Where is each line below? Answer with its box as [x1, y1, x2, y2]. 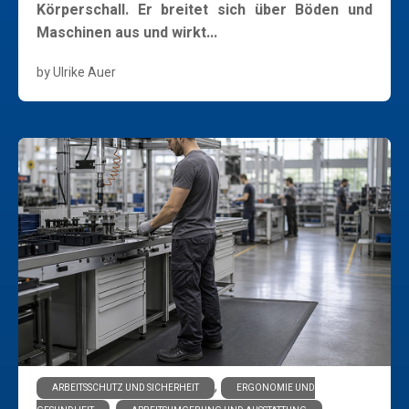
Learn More [308, 63, 372, 83]
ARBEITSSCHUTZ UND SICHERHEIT [52, 382, 199, 395]
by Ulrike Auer [37, 63, 116, 83]
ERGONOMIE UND [236, 382, 315, 395]
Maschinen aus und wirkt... [37, 22, 217, 45]
